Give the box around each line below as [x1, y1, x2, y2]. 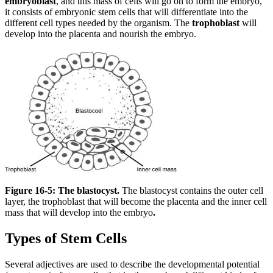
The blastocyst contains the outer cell [119, 185, 263, 196]
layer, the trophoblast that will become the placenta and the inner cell [5, 196, 267, 207]
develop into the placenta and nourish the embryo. [5, 29, 196, 40]
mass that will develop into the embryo [5, 207, 153, 218]
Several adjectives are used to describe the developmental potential [5, 259, 260, 270]
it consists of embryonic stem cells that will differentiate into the [5, 7, 248, 18]
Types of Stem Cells [5, 230, 127, 247]
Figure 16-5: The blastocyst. [5, 185, 119, 196]
